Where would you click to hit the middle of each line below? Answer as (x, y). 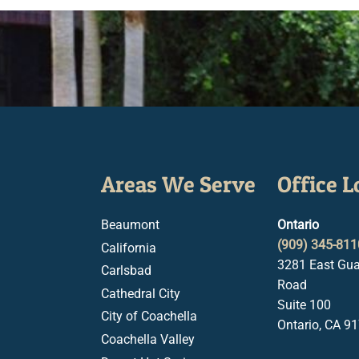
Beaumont (130, 225)
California (129, 248)
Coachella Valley (148, 339)
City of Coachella (149, 317)
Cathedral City (141, 293)
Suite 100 (304, 305)
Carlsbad (126, 271)
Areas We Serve (178, 184)
